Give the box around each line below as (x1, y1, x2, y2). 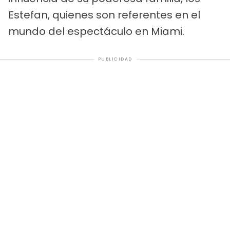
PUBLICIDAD (98, 56, 132, 63)
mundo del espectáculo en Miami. (8, 24, 184, 39)
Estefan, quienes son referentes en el (8, 8, 200, 23)
